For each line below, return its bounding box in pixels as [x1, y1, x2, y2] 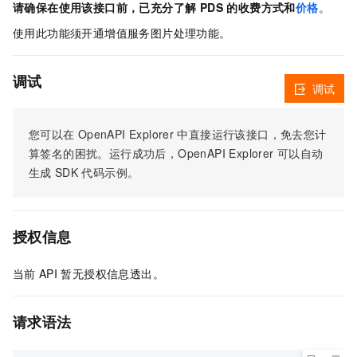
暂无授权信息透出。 [61, 265, 164, 282]
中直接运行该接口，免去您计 [177, 126, 327, 143]
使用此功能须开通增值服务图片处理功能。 [13, 25, 231, 41]
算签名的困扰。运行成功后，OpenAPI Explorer [29, 145, 274, 162]
